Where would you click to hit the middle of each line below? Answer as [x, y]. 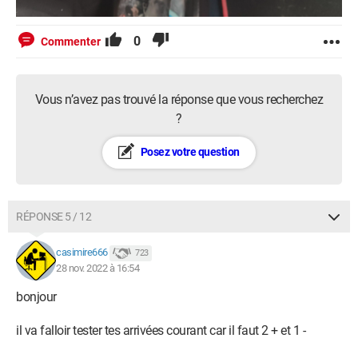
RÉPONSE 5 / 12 [54, 217]
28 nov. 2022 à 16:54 [97, 268]
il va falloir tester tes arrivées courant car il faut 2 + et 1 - [161, 330]
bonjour [36, 297]
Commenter [71, 42]
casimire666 [82, 253]
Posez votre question [189, 152]
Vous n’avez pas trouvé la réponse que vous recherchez [179, 99]
